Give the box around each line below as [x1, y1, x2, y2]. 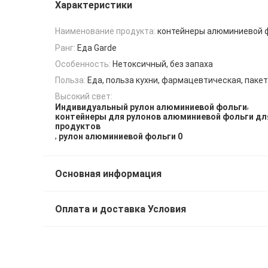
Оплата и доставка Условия [55, 203, 186, 215]
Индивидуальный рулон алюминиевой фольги [55, 102, 247, 112]
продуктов [55, 121, 100, 131]
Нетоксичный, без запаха [112, 59, 213, 69]
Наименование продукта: [55, 26, 156, 36]
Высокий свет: [55, 92, 112, 102]
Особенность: [55, 59, 111, 69]
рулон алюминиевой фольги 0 [59, 132, 182, 142]
